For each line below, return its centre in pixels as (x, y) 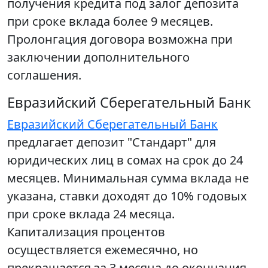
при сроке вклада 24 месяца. (91, 214)
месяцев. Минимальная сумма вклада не (128, 178)
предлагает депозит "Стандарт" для (112, 142)
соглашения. (44, 75)
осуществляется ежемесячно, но (103, 250)
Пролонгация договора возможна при (120, 39)
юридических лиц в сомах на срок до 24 (125, 160)
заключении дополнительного (98, 57)
